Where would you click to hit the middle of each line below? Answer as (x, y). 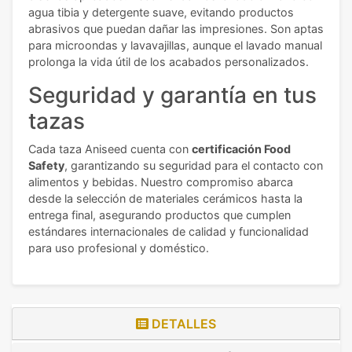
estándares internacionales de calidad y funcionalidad (169, 232)
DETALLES (182, 324)
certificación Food (241, 149)
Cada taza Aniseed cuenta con (110, 149)
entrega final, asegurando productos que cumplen (159, 215)
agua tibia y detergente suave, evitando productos (161, 13)
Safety (46, 166)
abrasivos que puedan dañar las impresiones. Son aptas (176, 29)
